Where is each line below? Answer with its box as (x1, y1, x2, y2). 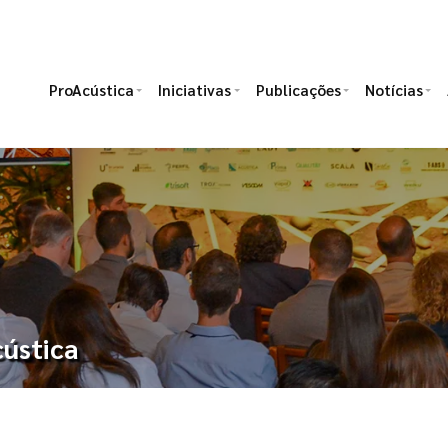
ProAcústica (48, 79, 134, 100)
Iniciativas (158, 79, 232, 100)
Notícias (364, 79, 423, 100)
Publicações (255, 79, 341, 100)
